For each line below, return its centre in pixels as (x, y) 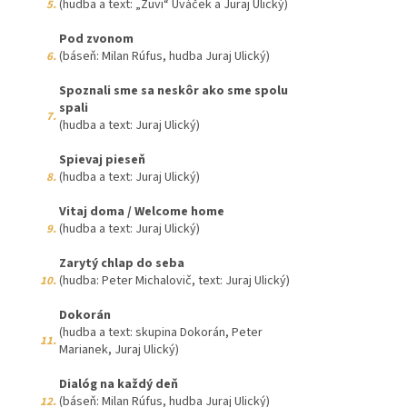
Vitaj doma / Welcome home (142, 212)
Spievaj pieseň (102, 160)
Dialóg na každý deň (119, 385)
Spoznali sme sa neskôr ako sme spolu (174, 91)
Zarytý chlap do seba (122, 264)
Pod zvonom (96, 40)
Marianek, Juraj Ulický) (119, 350)
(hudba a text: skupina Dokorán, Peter (161, 333)
